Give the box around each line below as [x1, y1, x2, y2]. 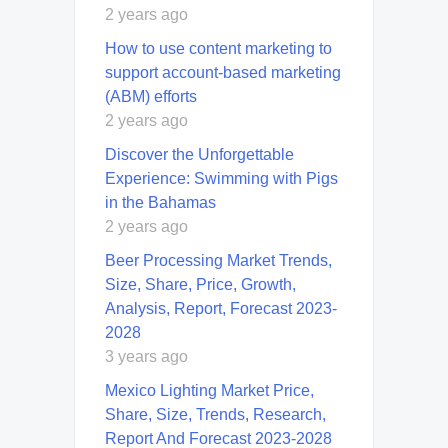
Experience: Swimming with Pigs [105, 169, 338, 187]
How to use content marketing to [105, 39, 332, 57]
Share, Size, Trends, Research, [105, 405, 326, 423]
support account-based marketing [105, 63, 341, 81]
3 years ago [105, 347, 188, 365]
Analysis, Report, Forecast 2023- [105, 299, 337, 317]
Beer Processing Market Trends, [105, 251, 332, 269]
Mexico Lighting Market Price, [105, 381, 314, 399]
